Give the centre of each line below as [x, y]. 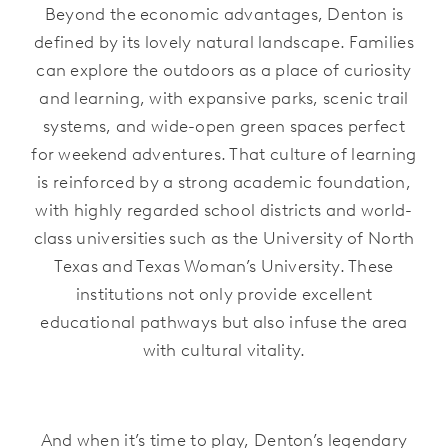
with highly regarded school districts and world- [224, 209]
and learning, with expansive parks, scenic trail [224, 97]
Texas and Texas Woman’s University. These [224, 265]
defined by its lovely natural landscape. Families [224, 41]
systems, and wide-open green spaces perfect [224, 125]
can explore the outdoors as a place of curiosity [224, 69]
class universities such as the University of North [224, 237]
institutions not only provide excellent [224, 293]
